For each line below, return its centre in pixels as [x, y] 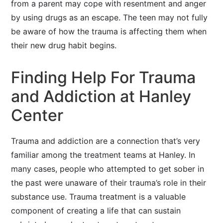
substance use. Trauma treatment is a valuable [99, 197]
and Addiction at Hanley [101, 96]
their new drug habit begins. [64, 45]
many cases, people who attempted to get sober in [108, 169]
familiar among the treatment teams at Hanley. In [103, 155]
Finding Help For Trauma [104, 77]
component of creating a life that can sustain [96, 211]
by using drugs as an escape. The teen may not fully [110, 17]
